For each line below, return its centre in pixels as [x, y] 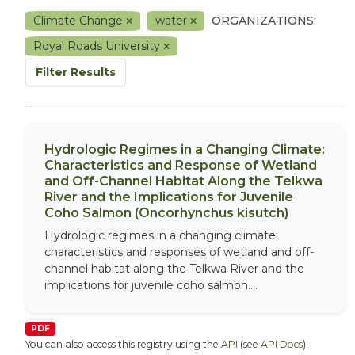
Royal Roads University [98, 46]
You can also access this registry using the [123, 344]
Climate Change [80, 21]
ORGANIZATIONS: [264, 21]
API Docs [282, 344]
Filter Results [76, 72]
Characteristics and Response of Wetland [181, 165]
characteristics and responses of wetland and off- [179, 252]
